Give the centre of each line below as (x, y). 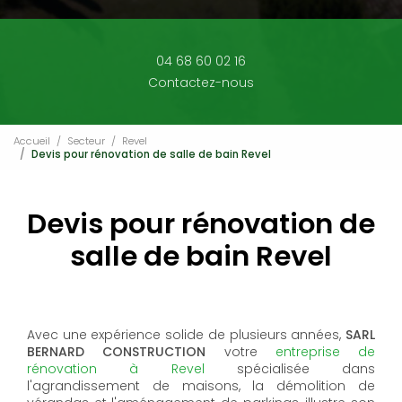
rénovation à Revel (132, 369)
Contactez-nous (201, 82)
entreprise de (325, 352)
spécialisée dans (306, 369)
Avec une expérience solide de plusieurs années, (184, 335)
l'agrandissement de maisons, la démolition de (201, 386)
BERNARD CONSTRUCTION (117, 352)
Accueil (32, 140)
